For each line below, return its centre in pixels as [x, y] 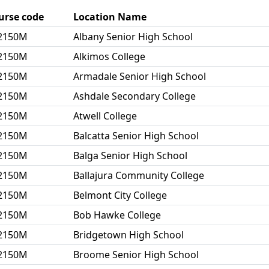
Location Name [110, 17]
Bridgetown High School [128, 235]
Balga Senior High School [130, 156]
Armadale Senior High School [140, 76]
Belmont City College [120, 195]
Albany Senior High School [133, 37]
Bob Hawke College [117, 215]
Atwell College [105, 116]
